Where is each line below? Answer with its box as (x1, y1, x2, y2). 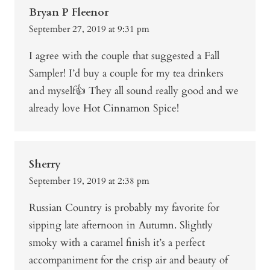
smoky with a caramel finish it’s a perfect (29, 236, 205, 250)
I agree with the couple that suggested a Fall (29, 49, 219, 63)
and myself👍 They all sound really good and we (29, 84, 239, 98)
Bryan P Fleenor (29, 5, 108, 20)
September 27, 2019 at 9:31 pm (29, 23, 149, 36)
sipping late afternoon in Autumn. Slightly (29, 218, 213, 233)
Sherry (29, 157, 61, 172)
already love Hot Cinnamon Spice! (29, 101, 179, 116)
